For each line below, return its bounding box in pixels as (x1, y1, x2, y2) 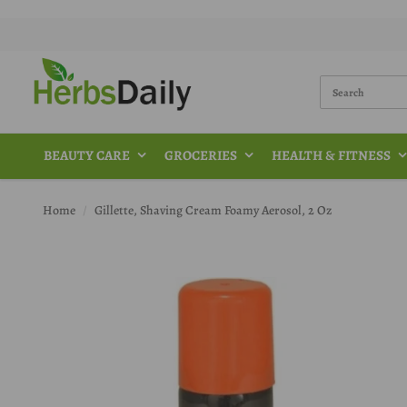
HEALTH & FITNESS (272, 146, 391, 164)
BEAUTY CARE (44, 146, 130, 164)
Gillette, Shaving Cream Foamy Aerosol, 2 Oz (94, 202, 332, 219)
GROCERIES (164, 146, 237, 164)
